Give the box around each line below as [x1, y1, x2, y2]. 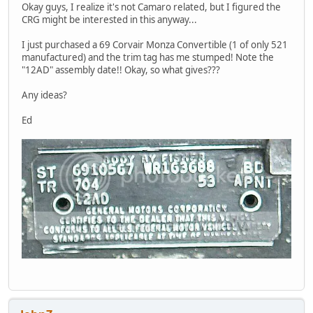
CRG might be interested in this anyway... [22, 13, 197, 26]
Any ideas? [22, 88, 67, 101]
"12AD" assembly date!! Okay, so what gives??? [22, 63, 220, 76]
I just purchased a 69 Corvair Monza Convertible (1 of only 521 [22, 38, 288, 51]
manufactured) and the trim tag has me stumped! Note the [22, 50, 274, 64]
